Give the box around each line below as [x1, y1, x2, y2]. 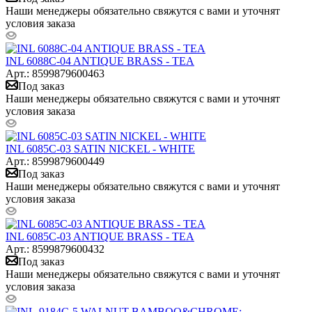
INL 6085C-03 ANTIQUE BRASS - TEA [6, 230, 194, 242]
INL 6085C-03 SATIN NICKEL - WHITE [6, 142, 195, 155]
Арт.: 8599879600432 [6, 242, 104, 255]
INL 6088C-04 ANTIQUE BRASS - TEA [6, 54, 194, 67]
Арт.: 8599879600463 [6, 67, 104, 79]
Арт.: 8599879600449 [6, 155, 104, 167]
